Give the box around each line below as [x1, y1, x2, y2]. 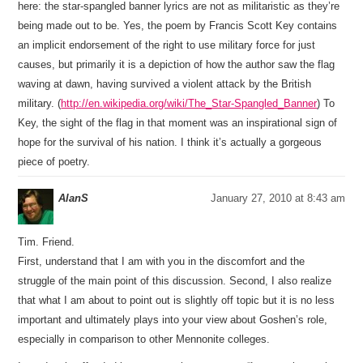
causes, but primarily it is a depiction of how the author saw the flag [18, 58, 335, 70]
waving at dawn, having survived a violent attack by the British [18, 78, 312, 90]
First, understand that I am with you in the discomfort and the [18, 255, 305, 267]
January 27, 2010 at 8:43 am [210, 192, 345, 204]
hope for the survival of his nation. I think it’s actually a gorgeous [18, 136, 322, 148]
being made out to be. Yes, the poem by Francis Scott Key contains [18, 19, 338, 32]
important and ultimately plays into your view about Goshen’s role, [18, 314, 328, 326]
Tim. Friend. [18, 236, 75, 248]
